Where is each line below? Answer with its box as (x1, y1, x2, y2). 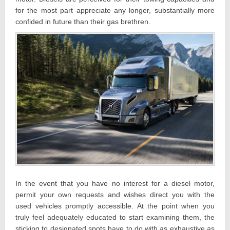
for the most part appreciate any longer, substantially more (15, 6, 215, 14)
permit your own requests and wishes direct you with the (15, 190, 215, 199)
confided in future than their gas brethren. (15, 17, 150, 26)
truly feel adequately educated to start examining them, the (15, 213, 215, 221)
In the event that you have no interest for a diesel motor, (15, 179, 215, 187)
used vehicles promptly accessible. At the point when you (15, 201, 215, 210)
